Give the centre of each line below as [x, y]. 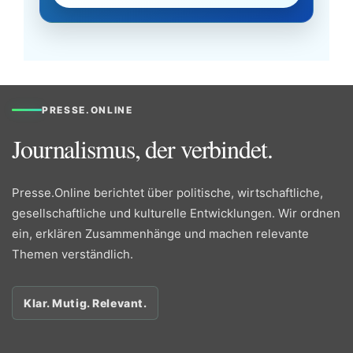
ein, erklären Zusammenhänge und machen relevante [160, 234]
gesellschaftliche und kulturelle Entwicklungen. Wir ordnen [176, 214]
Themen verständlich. [72, 255]
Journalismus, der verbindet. [142, 149]
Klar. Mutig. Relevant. [85, 303]
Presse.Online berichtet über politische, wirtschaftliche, [167, 193]
